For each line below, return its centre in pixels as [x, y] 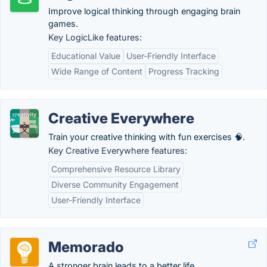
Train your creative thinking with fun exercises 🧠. [147, 137]
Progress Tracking [184, 71]
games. [63, 24]
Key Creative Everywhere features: [118, 150]
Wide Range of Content [97, 71]
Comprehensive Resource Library [116, 169]
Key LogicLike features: [95, 37]
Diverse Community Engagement [115, 184]
